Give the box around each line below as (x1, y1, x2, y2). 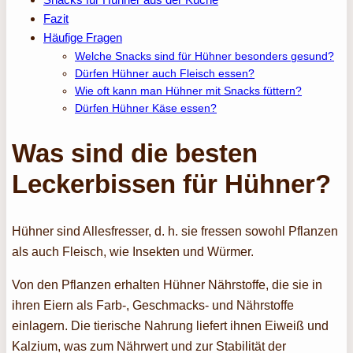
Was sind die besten (12, 138, 258, 168)
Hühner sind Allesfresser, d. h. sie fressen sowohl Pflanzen (12, 224, 339, 239)
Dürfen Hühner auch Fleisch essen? (75, 66, 255, 80)
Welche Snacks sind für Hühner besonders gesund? (75, 49, 335, 62)
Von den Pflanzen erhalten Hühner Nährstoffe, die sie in (12, 277, 323, 292)
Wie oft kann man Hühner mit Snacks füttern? (75, 84, 303, 97)
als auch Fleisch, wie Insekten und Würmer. (12, 244, 258, 259)
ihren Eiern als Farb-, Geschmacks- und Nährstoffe (12, 298, 295, 313)
